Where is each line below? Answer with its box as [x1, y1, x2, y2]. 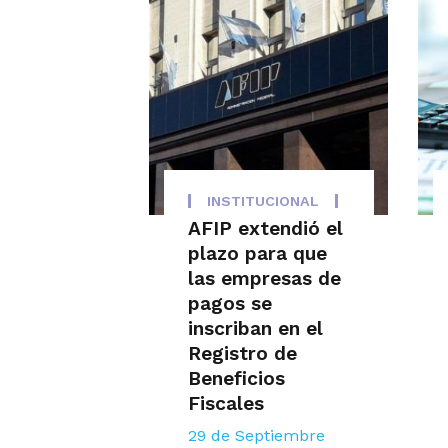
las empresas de [187, 267, 341, 291]
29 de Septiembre [187, 426, 325, 446]
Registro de [187, 342, 297, 366]
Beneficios [187, 367, 285, 391]
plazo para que [187, 242, 327, 266]
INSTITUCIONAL [206, 193, 319, 210]
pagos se [187, 292, 272, 316]
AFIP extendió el [187, 217, 343, 241]
